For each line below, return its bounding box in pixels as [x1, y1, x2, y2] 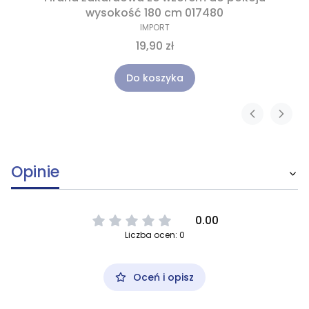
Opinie [11, 161, 59, 183]
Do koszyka [126, 71, 183, 86]
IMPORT [139, 21, 170, 34]
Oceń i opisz [133, 270, 194, 285]
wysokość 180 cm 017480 [86, 5, 223, 21]
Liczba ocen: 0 [124, 229, 185, 241]
